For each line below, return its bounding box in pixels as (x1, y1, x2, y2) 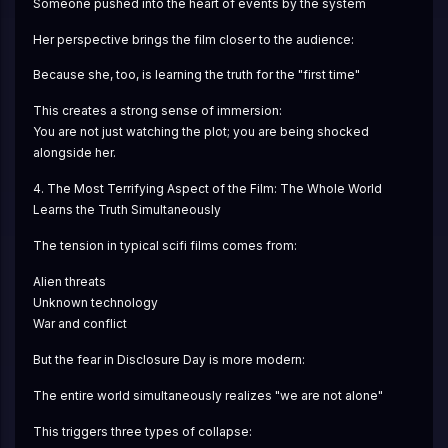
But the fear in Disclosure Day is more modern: (32, 352, 305, 368)
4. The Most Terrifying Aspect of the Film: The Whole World (32, 181, 382, 197)
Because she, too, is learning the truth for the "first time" (32, 67, 360, 83)
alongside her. (32, 145, 116, 161)
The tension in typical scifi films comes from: (32, 238, 297, 254)
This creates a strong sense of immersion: (32, 103, 282, 119)
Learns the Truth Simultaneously (32, 202, 221, 218)
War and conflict (32, 316, 127, 332)
